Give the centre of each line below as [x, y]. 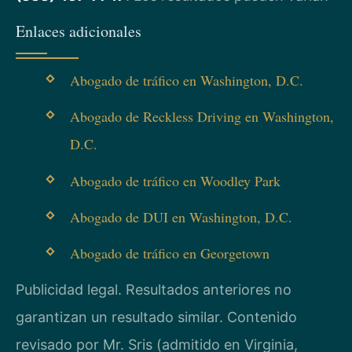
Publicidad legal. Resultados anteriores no [154, 290]
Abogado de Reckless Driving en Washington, [202, 117]
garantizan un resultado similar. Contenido [156, 317]
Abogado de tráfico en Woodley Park [175, 180]
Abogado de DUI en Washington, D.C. [181, 216]
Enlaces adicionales [79, 31]
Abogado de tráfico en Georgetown [169, 253]
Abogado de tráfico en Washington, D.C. [186, 81]
